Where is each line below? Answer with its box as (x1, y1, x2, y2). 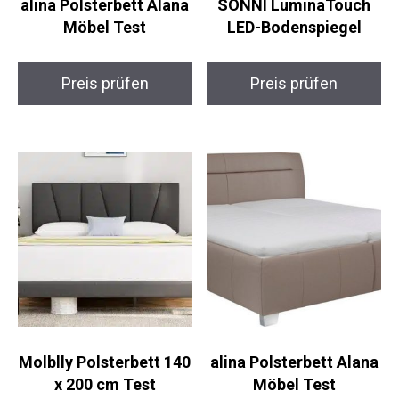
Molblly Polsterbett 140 (19, 353, 191, 372)
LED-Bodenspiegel (226, 17, 362, 37)
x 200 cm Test (53, 375, 156, 395)
